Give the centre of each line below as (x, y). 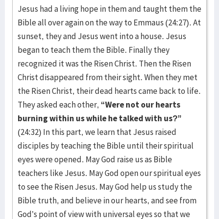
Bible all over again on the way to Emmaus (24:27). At (109, 22)
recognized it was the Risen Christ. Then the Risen (104, 64)
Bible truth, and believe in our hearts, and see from (107, 200)
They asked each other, (59, 105)
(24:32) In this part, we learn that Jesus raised (97, 132)
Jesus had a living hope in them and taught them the (109, 9)
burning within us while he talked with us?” (100, 118)
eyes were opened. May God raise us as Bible (95, 159)
